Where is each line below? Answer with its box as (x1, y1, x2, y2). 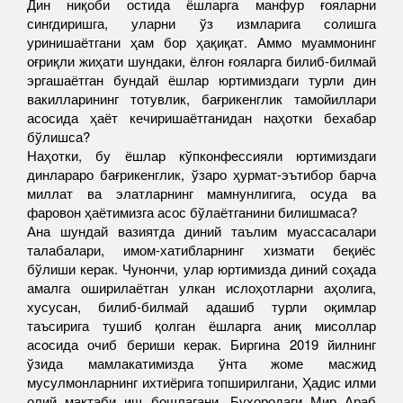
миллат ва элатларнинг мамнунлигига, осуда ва (27, 184, 376, 202)
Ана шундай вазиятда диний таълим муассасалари (27, 221, 376, 240)
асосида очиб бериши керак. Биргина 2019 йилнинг (27, 335, 376, 354)
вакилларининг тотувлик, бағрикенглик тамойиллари (27, 89, 376, 108)
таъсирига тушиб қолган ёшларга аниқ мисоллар (27, 316, 376, 335)
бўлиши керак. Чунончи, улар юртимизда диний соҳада (27, 259, 376, 278)
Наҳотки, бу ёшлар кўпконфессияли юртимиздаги (27, 146, 376, 165)
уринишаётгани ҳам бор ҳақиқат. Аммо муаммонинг (27, 32, 376, 51)
